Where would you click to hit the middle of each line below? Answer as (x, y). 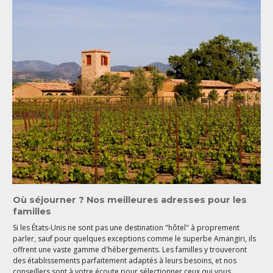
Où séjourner (45, 200)
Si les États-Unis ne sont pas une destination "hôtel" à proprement (126, 227)
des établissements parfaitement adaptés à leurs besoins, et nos (125, 260)
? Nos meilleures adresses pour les (162, 200)
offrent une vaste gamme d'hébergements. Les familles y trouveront (130, 249)
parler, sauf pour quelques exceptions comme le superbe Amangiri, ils (135, 238)
